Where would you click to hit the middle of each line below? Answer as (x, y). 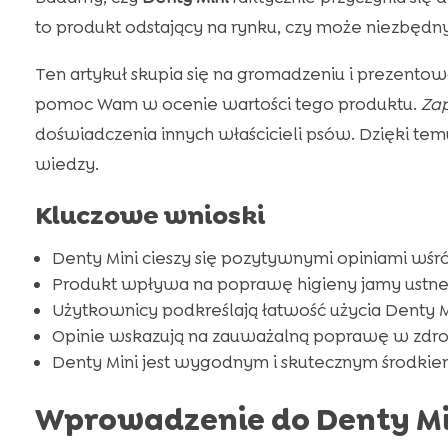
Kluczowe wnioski (149, 215)
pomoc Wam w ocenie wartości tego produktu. (227, 104)
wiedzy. (66, 164)
